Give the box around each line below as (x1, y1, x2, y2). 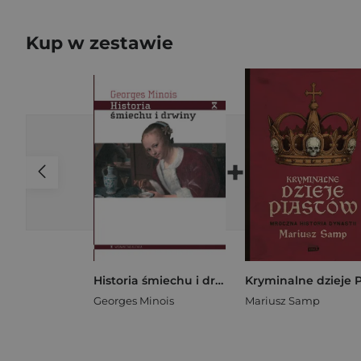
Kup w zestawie (26, 32, 173, 54)
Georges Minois (93, 294, 174, 308)
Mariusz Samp (245, 294, 320, 308)
